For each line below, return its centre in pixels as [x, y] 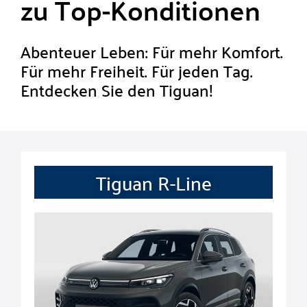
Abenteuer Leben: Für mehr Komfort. [152, 52]
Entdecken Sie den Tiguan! [117, 90]
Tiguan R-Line [153, 183]
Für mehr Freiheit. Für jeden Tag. [137, 71]
